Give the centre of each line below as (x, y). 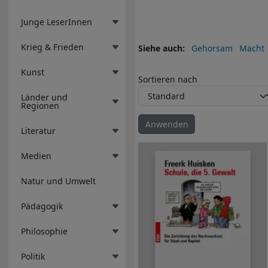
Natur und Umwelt (58, 181)
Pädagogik (42, 206)
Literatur (38, 130)
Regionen (40, 105)
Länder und (44, 97)
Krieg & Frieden (52, 47)
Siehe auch (160, 48)
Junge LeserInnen (57, 22)
